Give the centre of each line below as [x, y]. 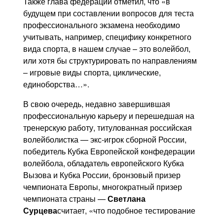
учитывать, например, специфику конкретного [108, 37]
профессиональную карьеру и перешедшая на [109, 115]
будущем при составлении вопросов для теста [109, 13]
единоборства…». [56, 84]
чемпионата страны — [66, 198]
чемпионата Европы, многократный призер [103, 186]
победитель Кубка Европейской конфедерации [109, 151]
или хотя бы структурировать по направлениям [110, 60]
